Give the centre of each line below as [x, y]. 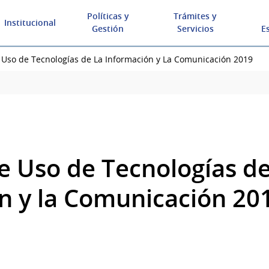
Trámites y [195, 16]
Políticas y [108, 16]
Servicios [195, 29]
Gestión [108, 29]
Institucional [30, 22]
